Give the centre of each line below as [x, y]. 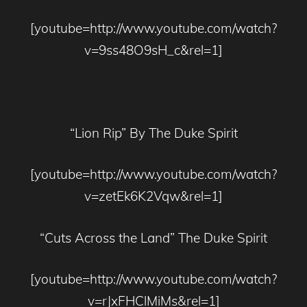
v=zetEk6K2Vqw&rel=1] [153, 196]
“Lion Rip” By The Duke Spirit [153, 133]
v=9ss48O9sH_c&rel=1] [153, 50]
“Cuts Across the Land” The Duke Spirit [153, 237]
